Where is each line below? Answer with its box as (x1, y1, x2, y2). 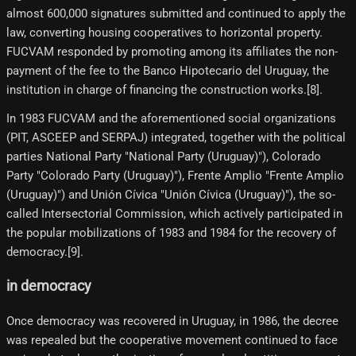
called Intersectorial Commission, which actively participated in (6, 206, 342, 221)
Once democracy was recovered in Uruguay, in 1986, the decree (6, 313, 339, 328)
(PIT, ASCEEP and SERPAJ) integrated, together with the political (6, 130, 346, 145)
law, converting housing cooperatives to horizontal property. (6, 25, 323, 40)
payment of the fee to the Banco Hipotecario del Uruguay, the (6, 63, 329, 78)
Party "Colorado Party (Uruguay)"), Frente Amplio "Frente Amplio (6, 168, 344, 183)
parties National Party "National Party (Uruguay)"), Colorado (6, 149, 321, 164)
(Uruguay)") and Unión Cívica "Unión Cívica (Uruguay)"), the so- (6, 187, 335, 202)
